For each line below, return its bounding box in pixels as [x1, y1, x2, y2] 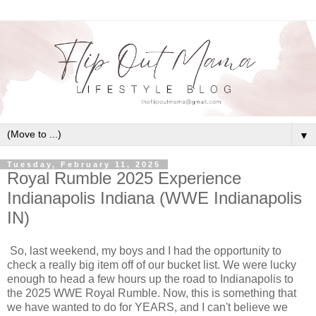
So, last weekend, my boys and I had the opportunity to [10, 245, 281, 257]
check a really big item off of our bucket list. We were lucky [7, 259, 296, 272]
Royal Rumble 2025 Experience [7, 168, 241, 188]
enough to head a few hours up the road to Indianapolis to [7, 273, 293, 286]
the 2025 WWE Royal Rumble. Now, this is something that [7, 287, 296, 300]
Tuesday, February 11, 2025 [7, 159, 161, 169]
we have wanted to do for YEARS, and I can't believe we [7, 301, 288, 314]
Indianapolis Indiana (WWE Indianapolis [7, 188, 302, 207]
